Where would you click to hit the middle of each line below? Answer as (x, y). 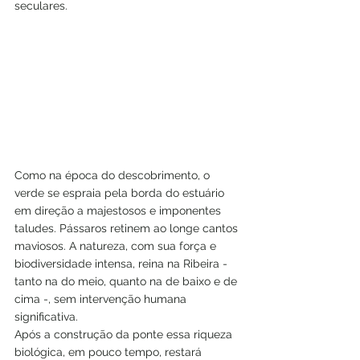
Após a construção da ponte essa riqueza (125, 335)
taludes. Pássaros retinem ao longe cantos (128, 229)
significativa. (49, 317)
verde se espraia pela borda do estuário (121, 193)
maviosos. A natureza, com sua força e (119, 246)
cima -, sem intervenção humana (102, 299)
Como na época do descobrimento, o (114, 176)
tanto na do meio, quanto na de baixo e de (127, 282)
